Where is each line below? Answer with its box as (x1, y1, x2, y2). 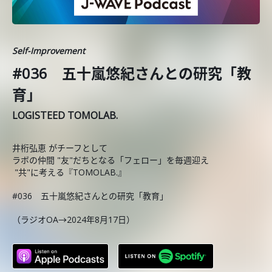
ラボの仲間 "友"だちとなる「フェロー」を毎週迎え (12, 154, 211, 166)
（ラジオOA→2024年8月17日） (12, 214, 135, 225)
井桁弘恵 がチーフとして (12, 142, 112, 154)
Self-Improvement (12, 45, 85, 56)
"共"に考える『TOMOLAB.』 (12, 166, 126, 178)
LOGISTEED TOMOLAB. (12, 109, 118, 122)
